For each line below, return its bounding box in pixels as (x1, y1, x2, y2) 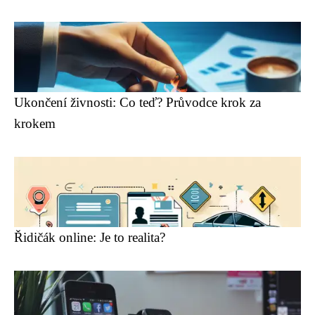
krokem (14, 116, 56, 131)
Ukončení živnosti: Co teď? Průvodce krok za (14, 95, 261, 110)
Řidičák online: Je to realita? (14, 230, 165, 245)
